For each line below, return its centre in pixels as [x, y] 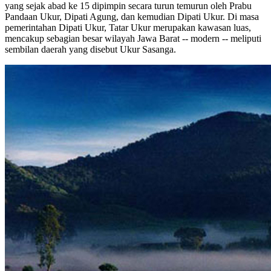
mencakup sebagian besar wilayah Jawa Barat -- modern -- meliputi [133, 39]
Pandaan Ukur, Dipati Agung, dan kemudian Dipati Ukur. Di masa [132, 17]
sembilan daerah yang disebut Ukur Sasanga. [90, 50]
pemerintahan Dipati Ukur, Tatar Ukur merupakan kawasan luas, [128, 28]
